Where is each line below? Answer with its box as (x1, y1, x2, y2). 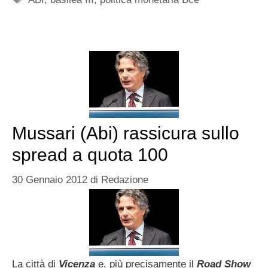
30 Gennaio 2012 (12, 173, 87, 185)
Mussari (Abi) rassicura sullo (12, 123, 239, 144)
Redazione (101, 173, 148, 185)
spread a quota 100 (12, 145, 168, 165)
